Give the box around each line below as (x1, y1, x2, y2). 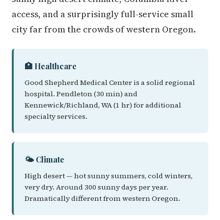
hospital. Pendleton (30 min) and (25, 89, 137, 99)
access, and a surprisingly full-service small (12, 8, 193, 20)
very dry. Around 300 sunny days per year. (25, 182, 168, 192)
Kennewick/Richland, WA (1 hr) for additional (25, 100, 181, 110)
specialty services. (25, 111, 87, 121)
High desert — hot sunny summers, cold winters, (25, 171, 192, 181)
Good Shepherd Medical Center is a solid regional (25, 78, 195, 87)
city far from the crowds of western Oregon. (12, 23, 196, 35)
